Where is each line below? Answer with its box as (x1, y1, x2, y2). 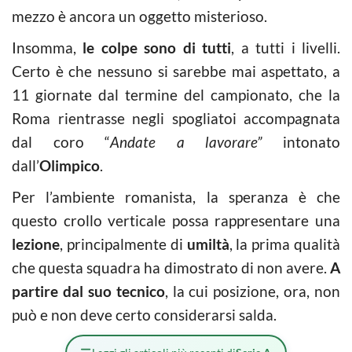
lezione (12, 235, 60, 253)
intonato (283, 133, 341, 151)
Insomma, (12, 38, 83, 57)
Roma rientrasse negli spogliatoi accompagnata (12, 109, 340, 127)
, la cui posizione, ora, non (164, 282, 340, 300)
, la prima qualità (229, 235, 340, 253)
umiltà (186, 235, 229, 253)
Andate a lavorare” (110, 133, 284, 151)
